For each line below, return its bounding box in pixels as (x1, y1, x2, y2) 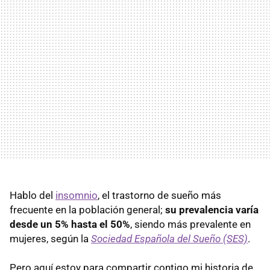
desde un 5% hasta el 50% (10, 218, 130, 230)
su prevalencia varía (165, 203, 259, 216)
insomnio (55, 189, 98, 201)
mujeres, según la (10, 232, 89, 245)
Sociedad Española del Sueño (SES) (91, 232, 248, 245)
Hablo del (10, 189, 55, 201)
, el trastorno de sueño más (98, 189, 221, 201)
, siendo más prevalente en (130, 218, 251, 230)
